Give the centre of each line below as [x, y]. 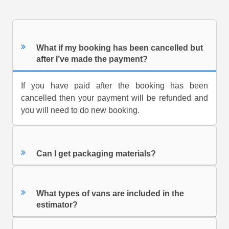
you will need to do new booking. [80, 110]
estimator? [57, 205]
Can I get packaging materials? [96, 153]
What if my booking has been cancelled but [120, 48]
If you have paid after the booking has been [114, 86]
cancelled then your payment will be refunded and [114, 98]
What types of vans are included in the [110, 194]
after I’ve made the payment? [92, 59]
